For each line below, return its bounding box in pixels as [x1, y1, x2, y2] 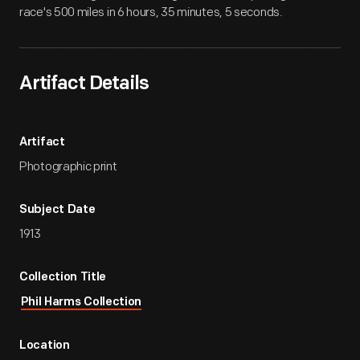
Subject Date [19, 204, 96, 216]
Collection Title [19, 272, 107, 284]
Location [19, 340, 70, 352]
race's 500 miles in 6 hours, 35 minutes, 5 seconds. [19, 5, 283, 20]
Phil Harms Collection [20, 297, 142, 309]
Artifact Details [19, 75, 149, 94]
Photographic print [19, 159, 117, 174]
